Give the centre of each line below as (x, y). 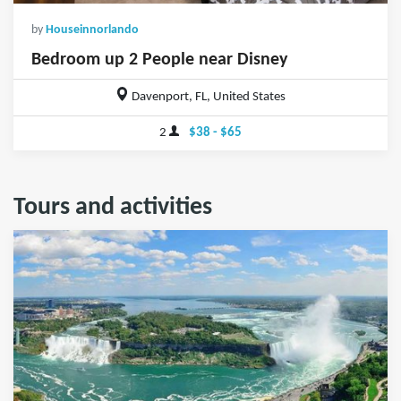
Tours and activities (113, 207)
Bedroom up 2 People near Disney (159, 60)
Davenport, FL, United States (208, 98)
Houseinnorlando (92, 30)
